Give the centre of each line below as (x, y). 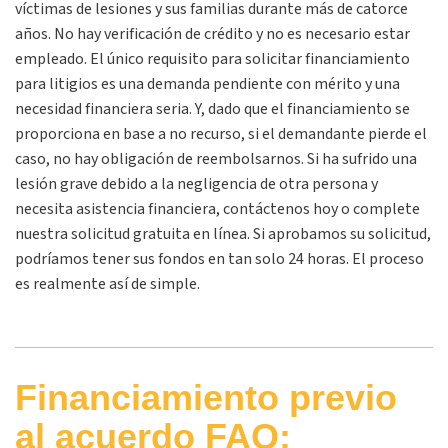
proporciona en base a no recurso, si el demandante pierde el (221, 134)
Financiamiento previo (206, 397)
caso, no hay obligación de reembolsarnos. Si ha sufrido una (216, 159)
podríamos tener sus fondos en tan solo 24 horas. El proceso (219, 259)
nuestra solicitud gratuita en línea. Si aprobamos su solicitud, (223, 234)
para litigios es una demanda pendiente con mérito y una (207, 84)
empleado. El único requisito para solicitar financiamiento (212, 59)
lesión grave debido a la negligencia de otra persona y (196, 184)
